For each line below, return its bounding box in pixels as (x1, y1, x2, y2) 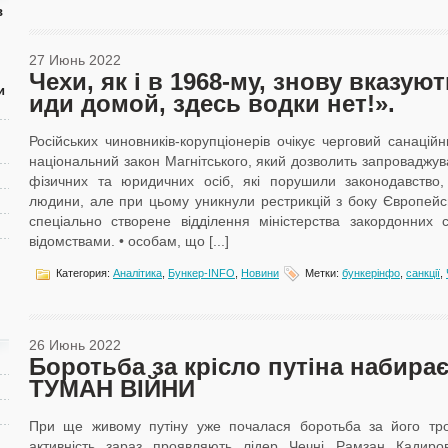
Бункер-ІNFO (168, 266, 235, 279)
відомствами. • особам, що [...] (29, 233, 229, 249)
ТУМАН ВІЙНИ (29, 375, 195, 402)
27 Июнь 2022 (29, 52, 121, 68)
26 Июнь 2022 (29, 337, 121, 353)
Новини (241, 266, 279, 279)
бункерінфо (342, 266, 400, 279)
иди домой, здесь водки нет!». (29, 90, 395, 117)
